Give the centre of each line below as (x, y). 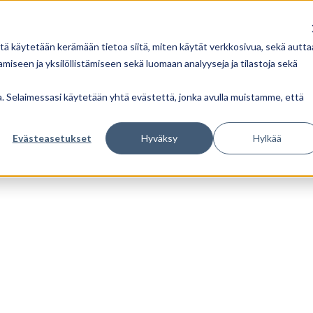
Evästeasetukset (52, 138)
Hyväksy (160, 138)
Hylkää (267, 138)
